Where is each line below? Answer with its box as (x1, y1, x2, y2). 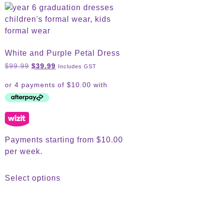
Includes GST (58, 63, 96, 69)
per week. (5, 147, 43, 156)
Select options (5, 173, 61, 182)
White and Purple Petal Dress (5, 48, 120, 57)
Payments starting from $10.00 (5, 136, 123, 144)
